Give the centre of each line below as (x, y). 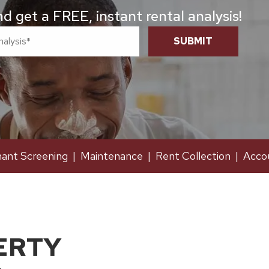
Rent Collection (193, 156)
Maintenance (112, 156)
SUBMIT (193, 41)
